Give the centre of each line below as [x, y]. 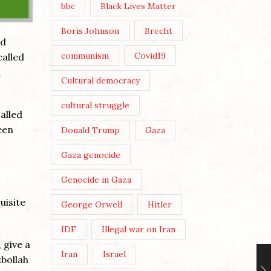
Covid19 [150, 56]
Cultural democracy [100, 81]
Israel [115, 254]
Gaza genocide [90, 155]
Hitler [160, 205]
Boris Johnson [90, 31]
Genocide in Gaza [96, 180]
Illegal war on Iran [139, 230]
